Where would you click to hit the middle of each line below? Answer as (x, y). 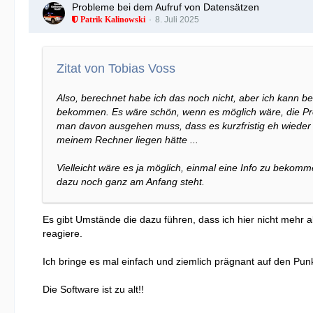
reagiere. (63, 233)
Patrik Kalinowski (112, 20)
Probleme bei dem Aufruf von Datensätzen (166, 7)
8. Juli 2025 (177, 20)
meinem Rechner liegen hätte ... (128, 140)
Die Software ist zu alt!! (93, 289)
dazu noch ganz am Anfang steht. (131, 182)
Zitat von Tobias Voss (116, 68)
